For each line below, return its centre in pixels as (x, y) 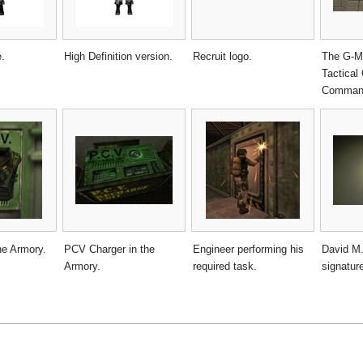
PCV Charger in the (109, 250)
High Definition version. (118, 57)
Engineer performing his (248, 250)
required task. (225, 267)
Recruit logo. (222, 57)
